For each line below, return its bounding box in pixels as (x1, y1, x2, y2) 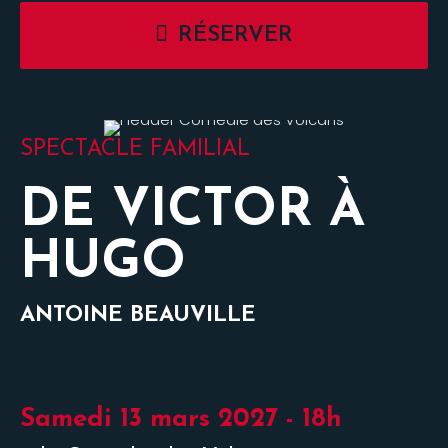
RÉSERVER (178, 24, 293, 47)
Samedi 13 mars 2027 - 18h (20, 406, 342, 433)
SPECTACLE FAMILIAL (20, 138, 250, 161)
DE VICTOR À (20, 186, 365, 238)
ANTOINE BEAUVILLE (20, 304, 256, 327)
